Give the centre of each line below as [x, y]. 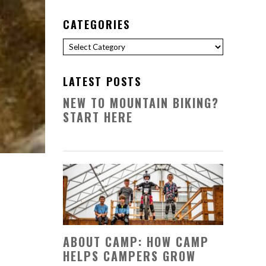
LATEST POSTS [102, 81]
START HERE [98, 117]
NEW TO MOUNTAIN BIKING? [141, 103]
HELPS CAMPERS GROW [129, 256]
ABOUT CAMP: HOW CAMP [136, 241]
